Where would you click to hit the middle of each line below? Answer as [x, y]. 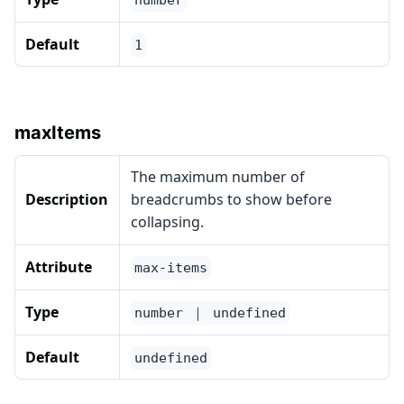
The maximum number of [218, 177]
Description [67, 199]
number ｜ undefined [210, 313]
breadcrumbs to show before [231, 199]
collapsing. [167, 222]
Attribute [59, 267]
